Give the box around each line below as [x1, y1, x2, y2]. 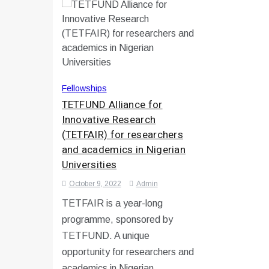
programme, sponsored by [61, 214, 173, 225]
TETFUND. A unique [61, 231, 150, 241]
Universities [61, 157, 117, 173]
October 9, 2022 [68, 180, 121, 189]
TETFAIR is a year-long [61, 198, 163, 209]
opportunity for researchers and [61, 247, 194, 258]
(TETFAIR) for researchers [61, 127, 184, 143]
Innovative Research [61, 112, 156, 128]
